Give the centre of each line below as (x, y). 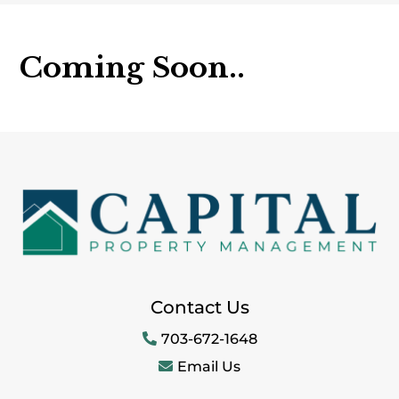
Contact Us (199, 308)
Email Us (209, 367)
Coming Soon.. (133, 68)
